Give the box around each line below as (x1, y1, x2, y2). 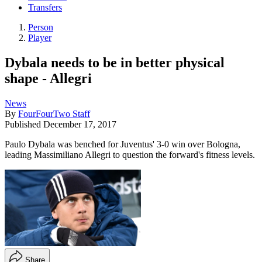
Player (28, 33, 51, 43)
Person (28, 22, 53, 33)
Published (5, 119, 43, 129)
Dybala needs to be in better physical (5, 54, 225, 70)
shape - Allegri (5, 70, 92, 86)
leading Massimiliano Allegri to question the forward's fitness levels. (5, 149, 255, 160)
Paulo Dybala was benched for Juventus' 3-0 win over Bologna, (5, 139, 240, 149)
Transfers (28, 2, 62, 13)
